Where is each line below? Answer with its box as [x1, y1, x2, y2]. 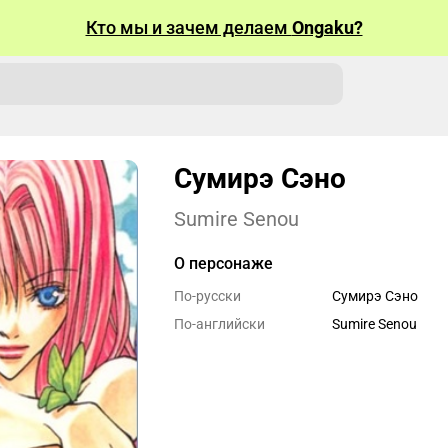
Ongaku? [291, 17, 363, 38]
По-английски [174, 316, 265, 332]
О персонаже [174, 254, 273, 273]
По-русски [174, 288, 241, 304]
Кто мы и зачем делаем [85, 17, 292, 38]
